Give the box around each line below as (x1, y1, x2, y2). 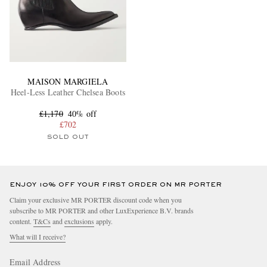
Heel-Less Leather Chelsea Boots (10, 86, 126, 98)
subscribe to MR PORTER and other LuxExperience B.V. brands (10, 206, 194, 216)
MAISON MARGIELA (27, 76, 108, 88)
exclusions (64, 216, 94, 226)
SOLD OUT (46, 134, 89, 141)
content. (10, 216, 33, 226)
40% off (67, 108, 97, 120)
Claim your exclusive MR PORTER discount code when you (10, 195, 182, 205)
